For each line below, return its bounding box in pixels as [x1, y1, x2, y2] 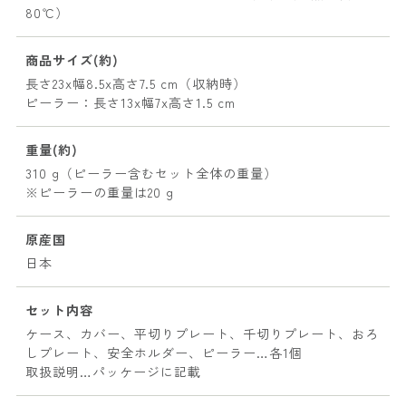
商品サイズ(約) [25, 51, 119, 70]
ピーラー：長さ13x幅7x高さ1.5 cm [25, 93, 236, 112]
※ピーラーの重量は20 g [25, 183, 174, 202]
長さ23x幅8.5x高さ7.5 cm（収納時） [25, 74, 246, 93]
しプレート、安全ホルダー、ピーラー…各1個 [25, 343, 303, 362]
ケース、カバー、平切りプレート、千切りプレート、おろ [25, 324, 379, 343]
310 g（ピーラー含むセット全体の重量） [25, 164, 277, 183]
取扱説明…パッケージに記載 [25, 362, 201, 382]
